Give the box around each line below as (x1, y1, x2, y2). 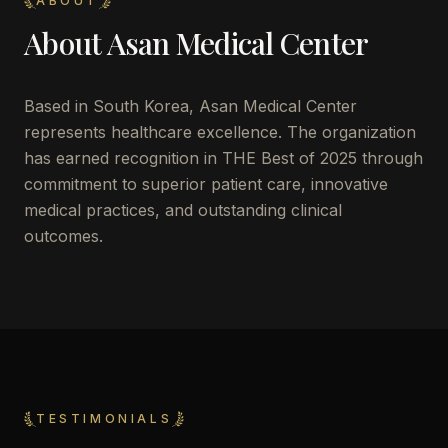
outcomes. (24, 226, 103, 246)
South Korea (93, 96, 189, 116)
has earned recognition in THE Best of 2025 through (24, 148, 423, 168)
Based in (24, 96, 93, 116)
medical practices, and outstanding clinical (24, 200, 342, 220)
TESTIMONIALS (36, 411, 173, 426)
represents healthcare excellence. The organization (24, 122, 416, 142)
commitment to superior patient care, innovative (24, 174, 388, 194)
